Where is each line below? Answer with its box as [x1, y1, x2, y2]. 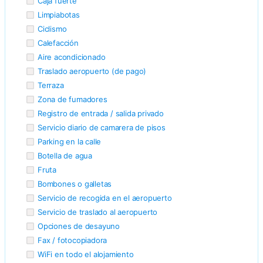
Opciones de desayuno [38, 221, 120, 231]
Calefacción [38, 38, 79, 48]
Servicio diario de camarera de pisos [38, 122, 166, 132]
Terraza [38, 80, 64, 90]
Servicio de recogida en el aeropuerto [38, 193, 172, 203]
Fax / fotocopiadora [38, 235, 107, 245]
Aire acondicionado [38, 52, 106, 62]
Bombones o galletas [38, 178, 112, 188]
